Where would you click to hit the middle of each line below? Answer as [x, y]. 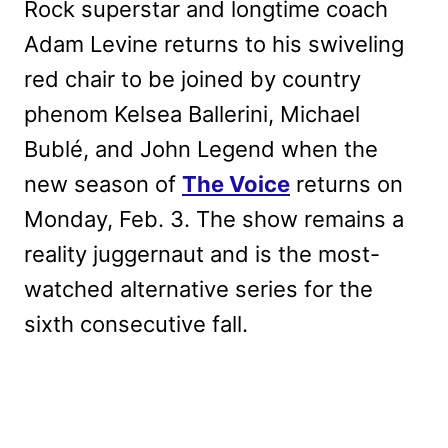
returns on [346, 183]
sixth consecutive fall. [136, 323]
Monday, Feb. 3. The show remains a [214, 218]
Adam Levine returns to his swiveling [214, 43]
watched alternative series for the [198, 288]
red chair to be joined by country [192, 78]
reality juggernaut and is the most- [202, 253]
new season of [103, 183]
